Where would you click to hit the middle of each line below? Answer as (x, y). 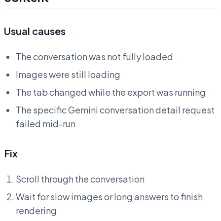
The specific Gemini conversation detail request (115, 110)
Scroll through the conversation (80, 179)
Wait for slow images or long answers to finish (109, 197)
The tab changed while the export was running (111, 92)
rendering (36, 211)
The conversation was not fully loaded (94, 57)
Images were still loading (68, 74)
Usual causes (35, 31)
